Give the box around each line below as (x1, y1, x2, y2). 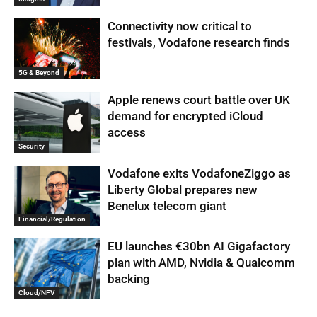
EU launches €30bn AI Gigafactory (108, 239, 291, 254)
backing (108, 272, 151, 287)
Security (18, 142, 45, 150)
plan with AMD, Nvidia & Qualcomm (108, 255, 296, 270)
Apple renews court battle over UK (108, 93, 291, 108)
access (108, 125, 146, 140)
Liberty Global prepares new (108, 182, 258, 197)
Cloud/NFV (18, 289, 55, 297)
